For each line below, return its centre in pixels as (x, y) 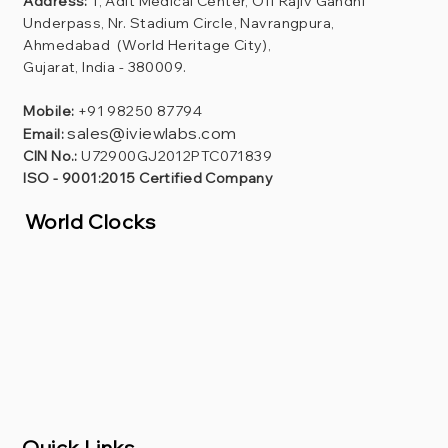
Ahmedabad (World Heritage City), (149, 44)
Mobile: (49, 110)
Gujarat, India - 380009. (105, 66)
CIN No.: (50, 155)
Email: (43, 133)
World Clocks (90, 221)
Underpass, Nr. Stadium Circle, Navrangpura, (179, 22)
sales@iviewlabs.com (152, 132)
